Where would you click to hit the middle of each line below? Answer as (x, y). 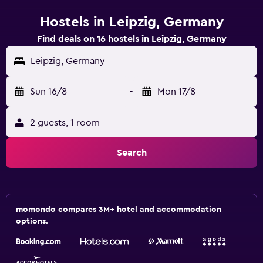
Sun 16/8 (48, 92)
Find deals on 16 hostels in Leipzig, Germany (131, 39)
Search (131, 153)
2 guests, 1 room (65, 123)
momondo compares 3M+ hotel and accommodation (119, 210)
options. (32, 221)
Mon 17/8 (176, 92)
